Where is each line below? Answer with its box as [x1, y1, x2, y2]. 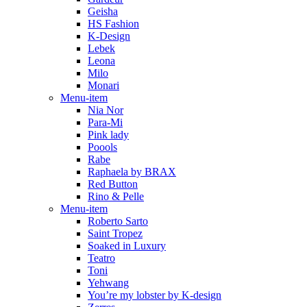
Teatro [88, 251, 115, 264]
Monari [88, 79, 119, 91]
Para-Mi [88, 116, 123, 128]
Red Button [88, 177, 138, 190]
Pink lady [88, 128, 129, 140]
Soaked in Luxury [88, 239, 166, 251]
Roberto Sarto [88, 214, 148, 227]
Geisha [88, 5, 118, 17]
